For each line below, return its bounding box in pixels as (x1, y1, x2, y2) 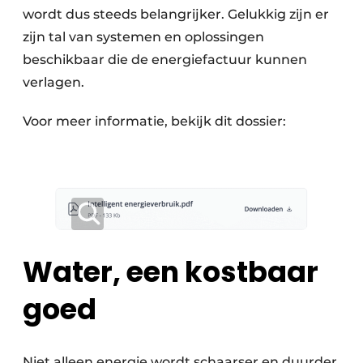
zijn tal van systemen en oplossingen (23, 29, 264, 45)
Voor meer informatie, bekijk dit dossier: (23, 113, 286, 130)
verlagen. (23, 75, 84, 91)
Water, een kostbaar (23, 251, 318, 292)
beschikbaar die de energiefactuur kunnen (23, 52, 307, 68)
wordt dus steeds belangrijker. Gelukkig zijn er (23, 6, 329, 23)
